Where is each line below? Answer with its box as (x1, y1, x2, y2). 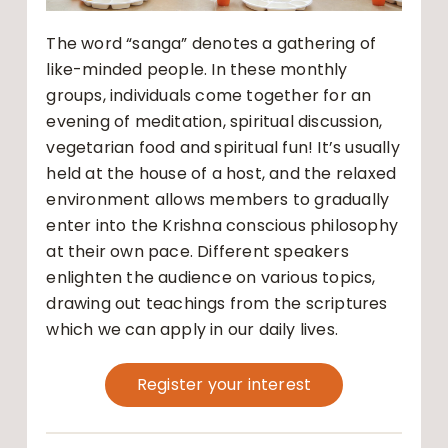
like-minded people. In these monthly (46, 58, 348, 82)
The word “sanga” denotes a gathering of (46, 32, 377, 56)
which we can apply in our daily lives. (46, 318, 339, 342)
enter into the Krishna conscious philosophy (46, 214, 399, 238)
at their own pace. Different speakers (46, 240, 349, 264)
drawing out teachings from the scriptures (46, 292, 388, 316)
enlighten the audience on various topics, (46, 266, 376, 290)
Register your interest (136, 373, 312, 397)
